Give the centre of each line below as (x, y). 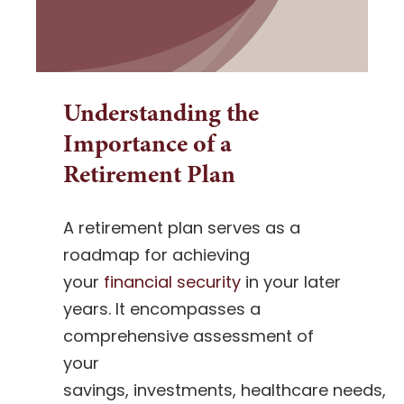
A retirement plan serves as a (181, 227)
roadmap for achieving (156, 254)
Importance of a (147, 142)
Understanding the (161, 112)
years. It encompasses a (161, 308)
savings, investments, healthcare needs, (224, 390)
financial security (172, 281)
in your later (290, 281)
